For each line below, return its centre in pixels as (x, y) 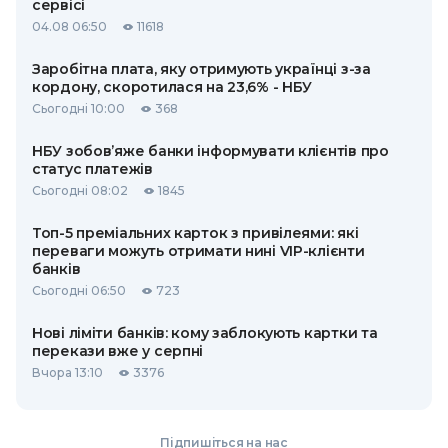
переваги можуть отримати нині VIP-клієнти (198, 251)
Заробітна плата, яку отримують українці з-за (201, 69)
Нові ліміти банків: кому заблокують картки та (205, 333)
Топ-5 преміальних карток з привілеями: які (195, 233)
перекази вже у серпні (118, 351)
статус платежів (92, 169)
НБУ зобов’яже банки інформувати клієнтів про (210, 151)
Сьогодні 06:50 (79, 290)
